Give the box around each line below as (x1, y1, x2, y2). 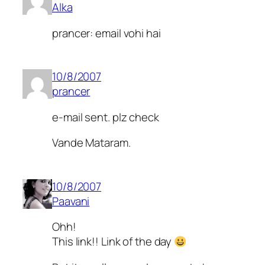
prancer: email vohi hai (52, 25, 161, 41)
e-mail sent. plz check (52, 109, 159, 125)
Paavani (52, 193, 90, 209)
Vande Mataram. (52, 135, 131, 151)
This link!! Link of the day (52, 234, 174, 250)
